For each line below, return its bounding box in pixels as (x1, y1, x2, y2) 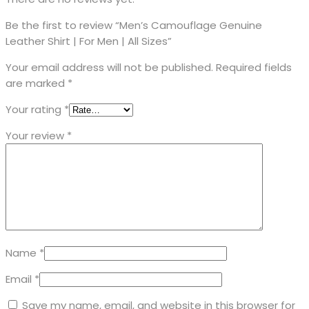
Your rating (6, 102, 64, 117)
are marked (6, 76, 68, 91)
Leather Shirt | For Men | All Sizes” (6, 34, 172, 49)
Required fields (216, 60, 292, 75)
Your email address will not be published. (6, 60, 213, 75)
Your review (6, 128, 67, 143)
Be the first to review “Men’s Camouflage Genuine (6, 18, 262, 33)
